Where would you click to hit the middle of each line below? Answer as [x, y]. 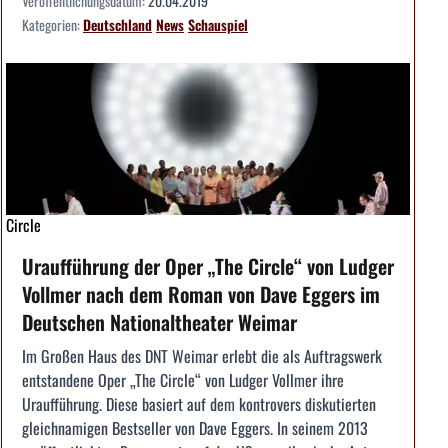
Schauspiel [218, 25]
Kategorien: [52, 25]
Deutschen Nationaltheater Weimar [159, 322]
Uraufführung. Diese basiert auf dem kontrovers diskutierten [199, 404]
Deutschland [117, 25]
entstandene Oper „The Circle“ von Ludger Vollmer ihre [183, 380]
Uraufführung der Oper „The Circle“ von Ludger [208, 266]
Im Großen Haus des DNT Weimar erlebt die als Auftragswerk [202, 356]
